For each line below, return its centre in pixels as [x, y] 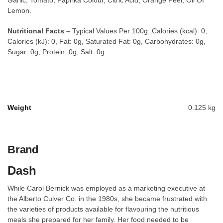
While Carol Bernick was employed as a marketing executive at [106, 188]
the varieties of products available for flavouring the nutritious [103, 209]
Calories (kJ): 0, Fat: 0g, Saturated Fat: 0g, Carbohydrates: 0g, [107, 41]
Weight [19, 107]
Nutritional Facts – [39, 31]
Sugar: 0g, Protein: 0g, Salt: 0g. [57, 52]
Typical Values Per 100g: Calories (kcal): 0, [139, 31]
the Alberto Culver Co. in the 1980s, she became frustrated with [107, 198]
